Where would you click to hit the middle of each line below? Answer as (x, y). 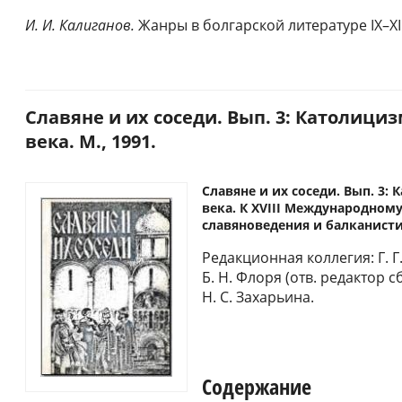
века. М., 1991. (91, 141)
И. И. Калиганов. (82, 25)
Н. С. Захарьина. (258, 297)
